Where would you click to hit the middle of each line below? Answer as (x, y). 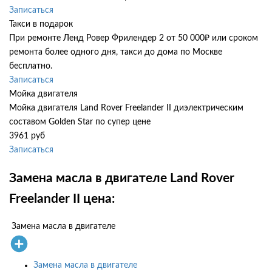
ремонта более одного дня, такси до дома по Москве (116, 53)
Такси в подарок (41, 25)
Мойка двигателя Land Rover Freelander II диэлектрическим (126, 108)
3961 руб (27, 136)
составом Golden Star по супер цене (80, 122)
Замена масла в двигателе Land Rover (122, 178)
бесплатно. (31, 66)
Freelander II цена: (62, 199)
